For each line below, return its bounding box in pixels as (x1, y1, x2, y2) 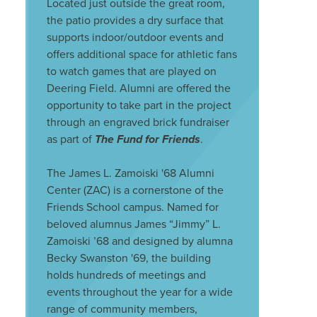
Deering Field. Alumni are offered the (47, 79, 231, 96)
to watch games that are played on (47, 62, 217, 79)
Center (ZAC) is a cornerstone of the (47, 181, 224, 198)
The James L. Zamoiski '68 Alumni (47, 164, 214, 181)
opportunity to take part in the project (47, 96, 231, 113)
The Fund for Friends (95, 130, 200, 147)
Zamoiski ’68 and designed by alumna (47, 232, 233, 249)
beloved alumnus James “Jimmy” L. (47, 215, 221, 232)
